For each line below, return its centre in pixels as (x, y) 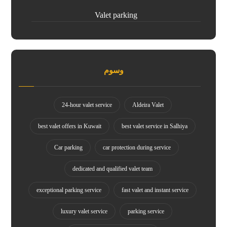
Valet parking (116, 15)
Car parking (68, 148)
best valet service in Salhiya (154, 126)
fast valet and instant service (155, 190)
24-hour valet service (87, 105)
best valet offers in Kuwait (69, 126)
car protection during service (137, 148)
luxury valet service (84, 212)
